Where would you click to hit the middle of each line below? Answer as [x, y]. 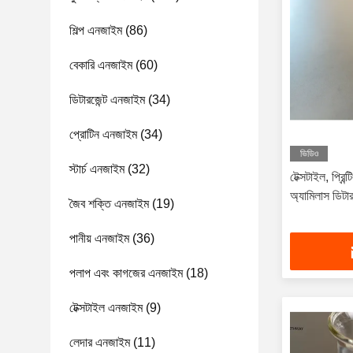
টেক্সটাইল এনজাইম [106, 308]
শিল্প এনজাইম [96, 30]
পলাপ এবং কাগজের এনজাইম [126, 273]
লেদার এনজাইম [100, 342]
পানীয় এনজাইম [99, 238]
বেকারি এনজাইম [101, 65]
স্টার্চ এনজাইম [97, 169]
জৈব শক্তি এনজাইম [109, 204]
